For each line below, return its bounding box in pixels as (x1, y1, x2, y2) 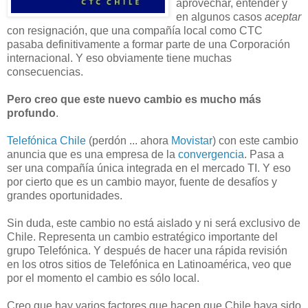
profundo (7, 107, 56, 119)
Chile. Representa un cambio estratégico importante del (7, 230, 278, 243)
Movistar (171, 134, 212, 146)
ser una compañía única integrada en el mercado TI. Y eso (7, 162, 291, 174)
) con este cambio (212, 134, 298, 146)
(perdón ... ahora (86, 134, 171, 146)
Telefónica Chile (7, 134, 86, 146)
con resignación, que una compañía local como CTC (7, 24, 263, 36)
